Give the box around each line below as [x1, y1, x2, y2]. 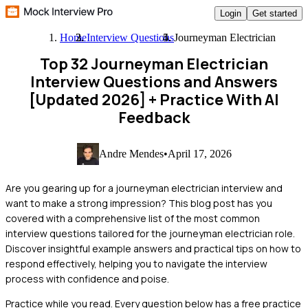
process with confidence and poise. [5, 272, 169, 285]
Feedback [118, 107, 190, 128]
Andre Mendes [98, 147, 164, 159]
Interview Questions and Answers [30, 71, 278, 92]
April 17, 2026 [167, 147, 232, 159]
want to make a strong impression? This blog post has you [5, 196, 272, 210]
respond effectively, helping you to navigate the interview [5, 256, 267, 270]
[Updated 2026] [29, 89, 146, 110]
